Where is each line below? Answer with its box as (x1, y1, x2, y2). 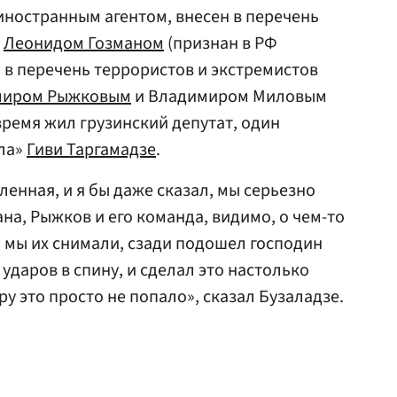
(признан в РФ (164, 31, 277, 56)
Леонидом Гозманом (4, 31, 164, 56)
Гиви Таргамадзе (27, 137, 156, 162)
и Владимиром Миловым (131, 84, 327, 109)
